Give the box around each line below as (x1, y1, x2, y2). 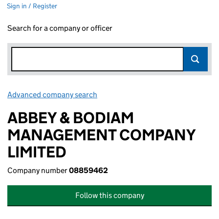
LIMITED (7, 142, 66, 162)
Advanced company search (7, 90, 97, 99)
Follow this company (75, 191, 144, 200)
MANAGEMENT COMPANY (7, 125, 196, 145)
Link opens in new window (99, 90, 185, 99)
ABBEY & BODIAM (7, 108, 134, 128)
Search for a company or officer (7, 23, 112, 33)
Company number (7, 166, 69, 175)
